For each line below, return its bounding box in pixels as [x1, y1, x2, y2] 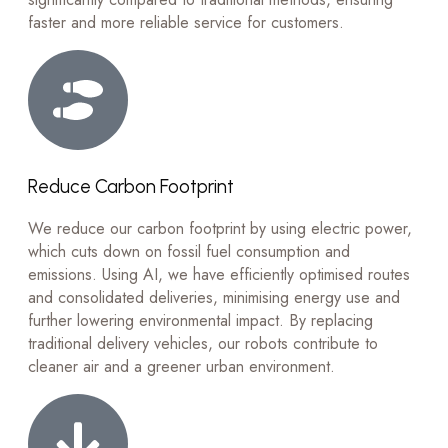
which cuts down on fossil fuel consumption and [28, 239, 350, 263]
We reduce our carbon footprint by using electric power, [28, 216, 412, 240]
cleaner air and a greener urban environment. [28, 354, 335, 378]
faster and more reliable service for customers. [28, 11, 344, 35]
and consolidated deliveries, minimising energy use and [28, 285, 400, 309]
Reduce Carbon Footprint [28, 175, 234, 199]
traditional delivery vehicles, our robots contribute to [28, 331, 378, 355]
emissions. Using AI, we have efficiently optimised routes [28, 262, 410, 286]
